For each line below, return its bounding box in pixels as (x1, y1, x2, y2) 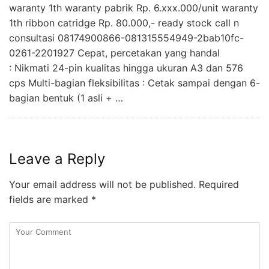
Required (196, 178, 239, 190)
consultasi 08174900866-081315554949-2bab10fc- (9, 31, 244, 44)
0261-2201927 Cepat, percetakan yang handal (9, 46, 220, 59)
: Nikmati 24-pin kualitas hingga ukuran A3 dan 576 (9, 61, 243, 74)
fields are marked (9, 193, 91, 205)
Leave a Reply (9, 150, 105, 168)
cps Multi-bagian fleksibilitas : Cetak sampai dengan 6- (9, 76, 260, 89)
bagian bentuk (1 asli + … (9, 91, 123, 104)
